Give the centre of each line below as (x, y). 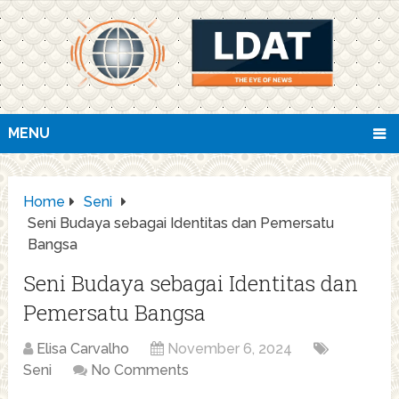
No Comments (140, 370)
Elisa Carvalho (83, 349)
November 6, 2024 (230, 349)
